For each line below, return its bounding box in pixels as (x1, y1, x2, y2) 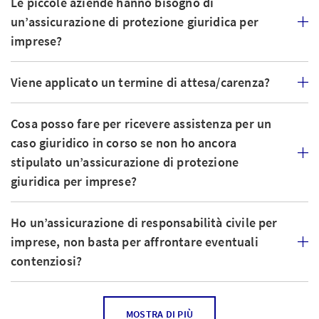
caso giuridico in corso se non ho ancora (11, 135, 237, 151)
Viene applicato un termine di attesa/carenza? (11, 74, 271, 90)
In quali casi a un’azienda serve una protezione (11, 294, 274, 310)
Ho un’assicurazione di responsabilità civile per (11, 214, 278, 231)
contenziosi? (11, 253, 83, 269)
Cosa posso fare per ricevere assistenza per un (11, 115, 272, 132)
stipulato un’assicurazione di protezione (11, 154, 239, 170)
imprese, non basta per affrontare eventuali (11, 234, 258, 250)
